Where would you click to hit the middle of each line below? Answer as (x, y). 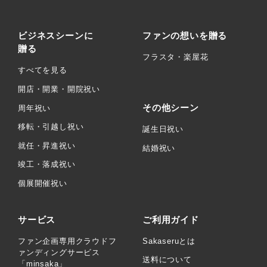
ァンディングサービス (59, 252)
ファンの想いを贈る (185, 36)
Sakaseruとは (169, 241)
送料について (167, 260)
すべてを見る (43, 70)
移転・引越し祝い (51, 127)
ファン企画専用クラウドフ (67, 241)
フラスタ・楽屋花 (176, 57)
